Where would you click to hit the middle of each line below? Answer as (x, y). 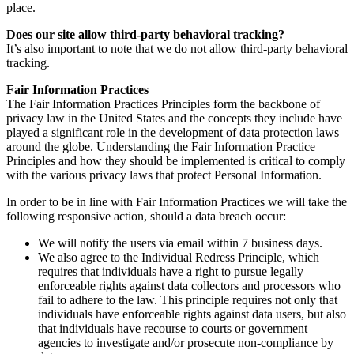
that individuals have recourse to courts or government (173, 328)
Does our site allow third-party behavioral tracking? (145, 34)
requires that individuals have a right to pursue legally (171, 271)
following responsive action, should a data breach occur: (146, 216)
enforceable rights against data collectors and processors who (189, 285)
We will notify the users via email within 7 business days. (180, 243)
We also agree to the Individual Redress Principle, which (179, 257)
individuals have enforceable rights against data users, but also (192, 314)
